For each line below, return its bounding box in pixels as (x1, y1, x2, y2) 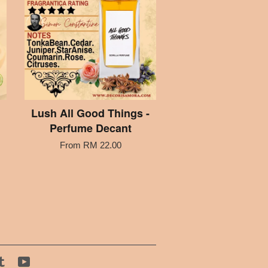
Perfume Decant (49, 120, 132, 136)
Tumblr (8, 256, 35, 267)
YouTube (31, 256, 65, 267)
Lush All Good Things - (31, 105, 150, 121)
